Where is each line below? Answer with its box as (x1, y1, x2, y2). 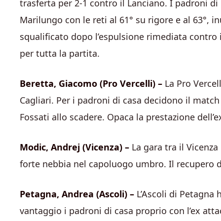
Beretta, (20, 77, 56, 89)
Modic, (20, 141, 48, 153)
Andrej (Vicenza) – (48, 141, 132, 153)
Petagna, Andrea (20, 188, 94, 200)
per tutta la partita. (20, 47, 100, 59)
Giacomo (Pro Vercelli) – (56, 77, 165, 89)
